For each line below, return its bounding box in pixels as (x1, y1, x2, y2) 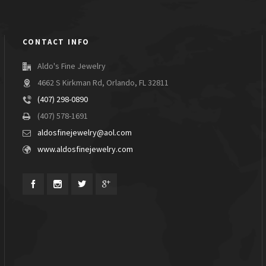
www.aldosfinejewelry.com (37, 145, 133, 154)
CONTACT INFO (22, 37, 90, 46)
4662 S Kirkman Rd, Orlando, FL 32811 (37, 78, 169, 88)
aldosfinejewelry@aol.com (37, 128, 132, 138)
